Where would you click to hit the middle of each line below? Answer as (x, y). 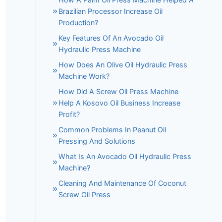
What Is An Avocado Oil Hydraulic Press (125, 157)
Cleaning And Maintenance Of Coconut (123, 183)
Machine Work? (84, 76)
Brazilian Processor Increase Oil (111, 11)
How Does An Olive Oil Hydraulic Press (123, 65)
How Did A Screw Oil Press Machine (119, 92)
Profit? (69, 114)
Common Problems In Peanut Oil (112, 130)
